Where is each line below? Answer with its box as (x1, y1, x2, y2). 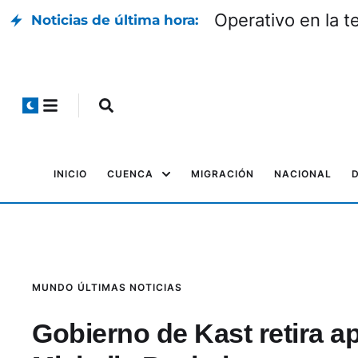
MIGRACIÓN (191, 168, 254, 180)
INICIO (54, 168, 87, 180)
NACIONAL (274, 168, 332, 180)
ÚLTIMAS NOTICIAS (78, 281, 182, 293)
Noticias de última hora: (31, 12, 198, 28)
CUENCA (107, 168, 153, 180)
